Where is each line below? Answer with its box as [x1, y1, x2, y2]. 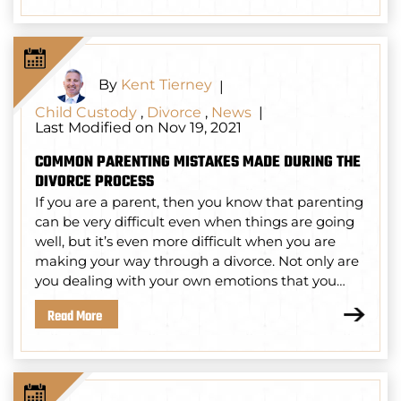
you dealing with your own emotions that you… [35, 272, 346, 290]
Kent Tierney [121, 76, 212, 94]
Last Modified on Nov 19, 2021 [35, 119, 242, 137]
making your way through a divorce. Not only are [35, 252, 359, 270]
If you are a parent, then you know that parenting [35, 193, 363, 211]
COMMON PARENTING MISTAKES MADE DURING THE [35, 150, 361, 175]
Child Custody [35, 104, 137, 122]
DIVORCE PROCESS [35, 170, 154, 195]
